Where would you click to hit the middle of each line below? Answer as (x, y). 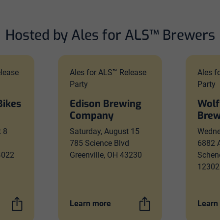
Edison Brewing (106, 104)
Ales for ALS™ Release (108, 72)
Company (92, 116)
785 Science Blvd (99, 143)
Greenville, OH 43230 (106, 155)
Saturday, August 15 (105, 131)
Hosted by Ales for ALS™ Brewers (110, 35)
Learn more (90, 204)
